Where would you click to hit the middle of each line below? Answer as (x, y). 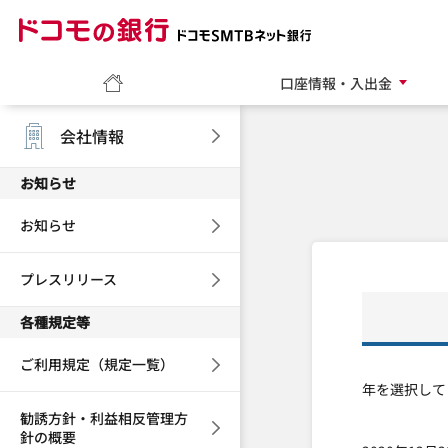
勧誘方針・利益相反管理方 (104, 418)
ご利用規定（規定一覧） (97, 364)
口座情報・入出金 (335, 83)
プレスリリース (68, 279)
